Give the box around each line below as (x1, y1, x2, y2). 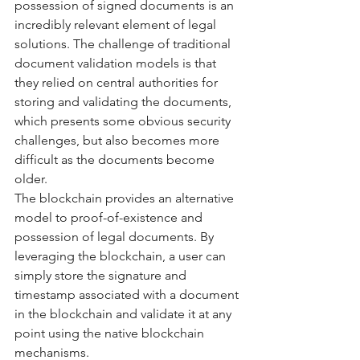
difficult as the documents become (14, 151, 218, 167)
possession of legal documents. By (14, 228, 217, 244)
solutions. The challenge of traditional (14, 35, 234, 51)
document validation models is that (14, 55, 219, 71)
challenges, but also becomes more (14, 132, 223, 148)
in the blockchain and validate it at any (14, 305, 235, 321)
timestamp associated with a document (14, 286, 242, 302)
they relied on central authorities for (14, 74, 221, 90)
